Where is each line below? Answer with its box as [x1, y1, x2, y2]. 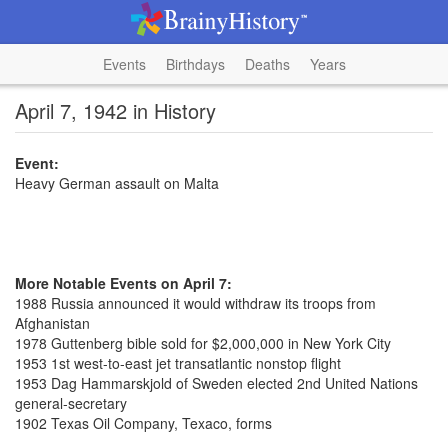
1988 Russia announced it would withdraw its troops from [15, 293, 376, 313]
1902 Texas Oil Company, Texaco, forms [15, 413, 272, 433]
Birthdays [165, 54, 225, 74]
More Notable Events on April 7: [15, 273, 232, 293]
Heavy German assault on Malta [15, 173, 219, 193]
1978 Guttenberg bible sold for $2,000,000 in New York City [15, 333, 391, 353]
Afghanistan [15, 313, 90, 333]
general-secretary [15, 393, 127, 413]
